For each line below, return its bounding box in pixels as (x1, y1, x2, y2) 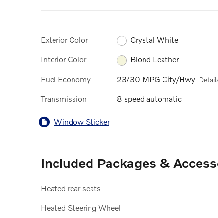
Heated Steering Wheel (41, 202, 121, 212)
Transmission (41, 93, 87, 103)
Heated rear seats (41, 183, 101, 193)
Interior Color (41, 54, 86, 64)
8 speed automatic (117, 93, 182, 103)
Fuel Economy (41, 74, 91, 84)
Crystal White (130, 35, 179, 45)
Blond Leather (130, 54, 179, 64)
